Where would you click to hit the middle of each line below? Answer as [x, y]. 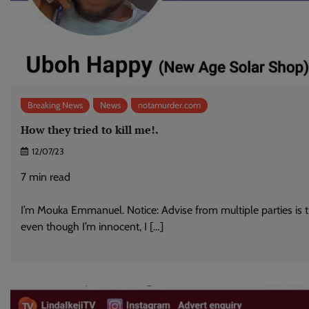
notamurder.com [169, 106]
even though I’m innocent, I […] [92, 226]
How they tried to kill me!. [90, 129]
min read [50, 177]
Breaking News [55, 106]
